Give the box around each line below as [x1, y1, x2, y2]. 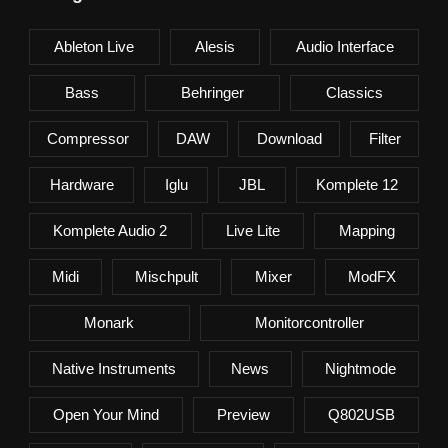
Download [256, 129, 322, 147]
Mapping [338, 221, 395, 239]
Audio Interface [295, 37, 394, 55]
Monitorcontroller [254, 313, 364, 331]
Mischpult [135, 267, 199, 285]
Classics [326, 83, 384, 101]
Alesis [194, 37, 235, 55]
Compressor [47, 129, 130, 147]
